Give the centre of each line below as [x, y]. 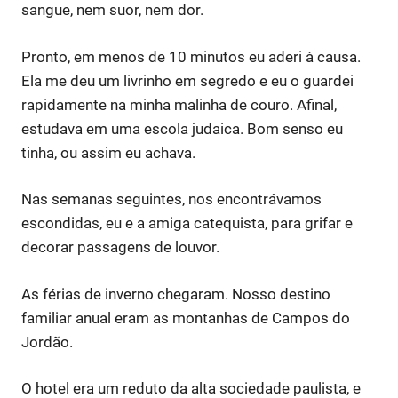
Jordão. [47, 342]
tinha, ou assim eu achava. [108, 152]
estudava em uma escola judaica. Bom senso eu [182, 128]
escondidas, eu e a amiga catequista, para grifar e [187, 223]
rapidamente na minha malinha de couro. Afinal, [179, 104]
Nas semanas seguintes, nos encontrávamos [171, 199]
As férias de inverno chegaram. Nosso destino [176, 294]
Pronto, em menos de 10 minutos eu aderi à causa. [191, 56]
